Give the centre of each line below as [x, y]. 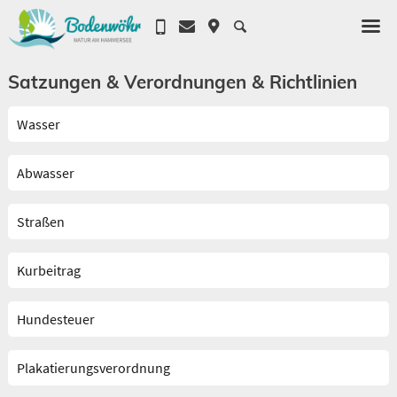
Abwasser [45, 173]
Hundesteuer [55, 319]
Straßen [40, 222]
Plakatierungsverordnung [93, 368]
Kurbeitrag [48, 270]
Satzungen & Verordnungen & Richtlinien [182, 82]
